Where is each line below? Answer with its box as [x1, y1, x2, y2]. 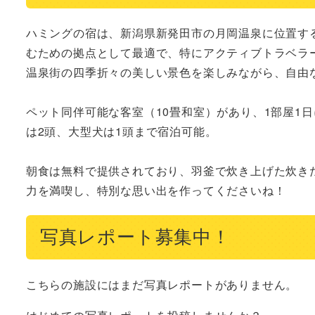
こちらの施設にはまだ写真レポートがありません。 [25, 276, 298, 292]
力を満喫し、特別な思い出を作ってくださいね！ [25, 182, 286, 199]
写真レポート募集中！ [39, 227, 231, 247]
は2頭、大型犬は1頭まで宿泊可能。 [25, 123, 217, 140]
